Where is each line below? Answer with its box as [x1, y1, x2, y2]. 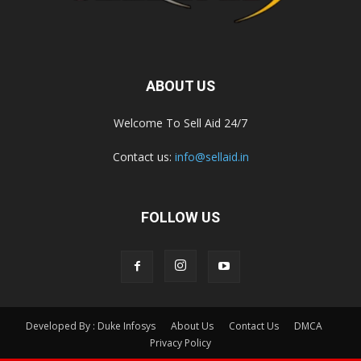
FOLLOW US [141, 209, 220, 226]
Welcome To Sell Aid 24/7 [114, 115, 247, 131]
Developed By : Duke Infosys [26, 319, 156, 334]
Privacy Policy [150, 336, 211, 351]
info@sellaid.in [174, 149, 249, 165]
